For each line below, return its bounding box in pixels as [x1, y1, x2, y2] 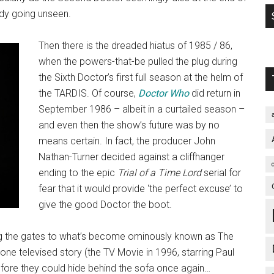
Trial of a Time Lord [117, 166, 204, 179]
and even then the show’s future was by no [39, 119, 220, 131]
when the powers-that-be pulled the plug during [39, 55, 237, 67]
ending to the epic [39, 166, 117, 179]
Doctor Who [138, 87, 189, 99]
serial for [204, 166, 241, 179]
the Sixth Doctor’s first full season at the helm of [39, 71, 243, 83]
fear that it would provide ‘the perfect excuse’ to [39, 182, 243, 194]
